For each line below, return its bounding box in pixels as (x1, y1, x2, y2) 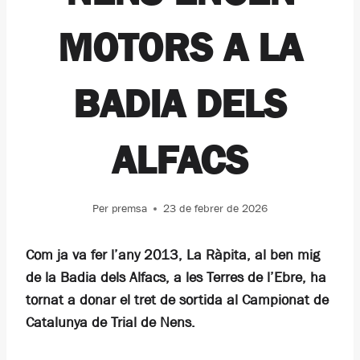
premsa (111, 202, 147, 215)
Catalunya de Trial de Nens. (26, 314, 195, 331)
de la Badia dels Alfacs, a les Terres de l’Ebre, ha (26, 269, 326, 286)
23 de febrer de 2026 (162, 202, 268, 215)
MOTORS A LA (58, 23, 302, 70)
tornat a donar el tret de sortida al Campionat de (26, 292, 329, 309)
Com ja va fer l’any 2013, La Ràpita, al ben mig (26, 247, 320, 264)
